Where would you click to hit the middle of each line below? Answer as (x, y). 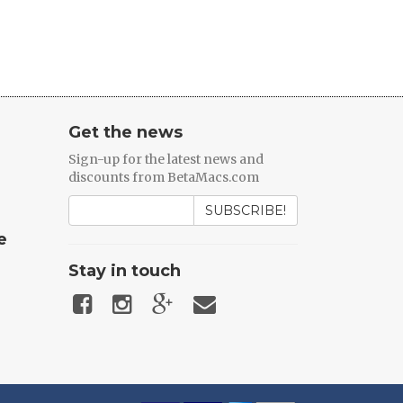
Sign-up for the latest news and (166, 159)
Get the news (128, 132)
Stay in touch (125, 271)
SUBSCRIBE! (246, 210)
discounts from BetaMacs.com (164, 177)
